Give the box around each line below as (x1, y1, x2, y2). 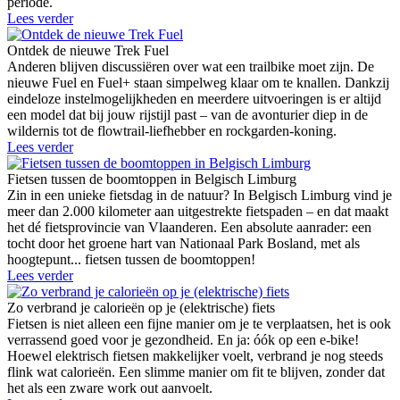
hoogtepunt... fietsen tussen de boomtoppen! (7, 251, 255, 267)
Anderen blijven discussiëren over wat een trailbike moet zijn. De (7, 58, 374, 74)
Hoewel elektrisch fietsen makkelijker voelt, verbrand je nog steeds (7, 347, 383, 363)
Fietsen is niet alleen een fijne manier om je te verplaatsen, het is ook (7, 315, 391, 331)
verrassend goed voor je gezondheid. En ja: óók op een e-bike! (7, 331, 359, 347)
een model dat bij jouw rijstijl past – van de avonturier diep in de (7, 106, 368, 122)
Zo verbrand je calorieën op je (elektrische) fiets (7, 299, 275, 315)
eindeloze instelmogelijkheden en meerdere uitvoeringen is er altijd (7, 90, 381, 106)
